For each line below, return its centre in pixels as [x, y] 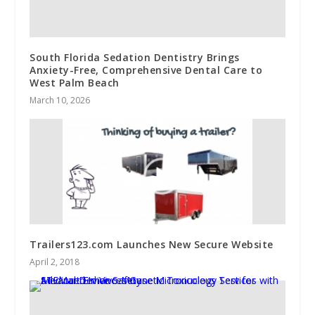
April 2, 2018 [55, 262]
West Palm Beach [75, 82]
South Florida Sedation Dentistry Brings [135, 57]
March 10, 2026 [60, 100]
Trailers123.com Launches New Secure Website [152, 244]
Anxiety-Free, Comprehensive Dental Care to [146, 70]
